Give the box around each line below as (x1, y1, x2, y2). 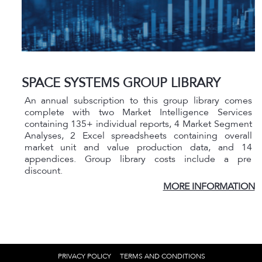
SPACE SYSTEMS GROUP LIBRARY (21, 75, 220, 91)
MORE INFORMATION (163, 181, 255, 192)
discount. (24, 165, 63, 177)
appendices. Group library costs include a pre (24, 153, 252, 165)
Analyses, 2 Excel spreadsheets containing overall (24, 130, 252, 142)
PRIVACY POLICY (58, 252, 111, 260)
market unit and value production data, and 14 (24, 142, 252, 153)
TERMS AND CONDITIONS (120, 252, 205, 260)
